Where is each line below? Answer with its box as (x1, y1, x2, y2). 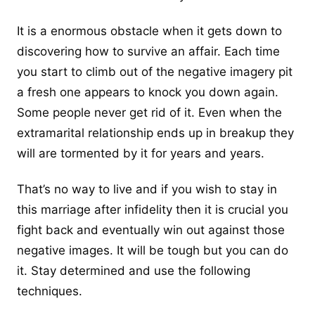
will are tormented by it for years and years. (17, 146, 264, 161)
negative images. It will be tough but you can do (17, 243, 288, 258)
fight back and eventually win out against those (17, 223, 285, 238)
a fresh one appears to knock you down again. (17, 85, 278, 100)
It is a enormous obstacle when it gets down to (17, 24, 282, 39)
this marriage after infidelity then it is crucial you (17, 202, 288, 217)
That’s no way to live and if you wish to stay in (17, 182, 277, 197)
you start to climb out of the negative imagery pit (17, 65, 292, 79)
